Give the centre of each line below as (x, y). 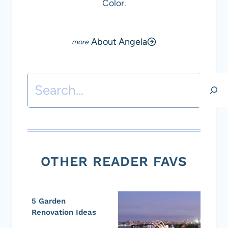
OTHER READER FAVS (114, 161)
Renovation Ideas (64, 212)
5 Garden (49, 201)
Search (48, 84)
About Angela (119, 41)
